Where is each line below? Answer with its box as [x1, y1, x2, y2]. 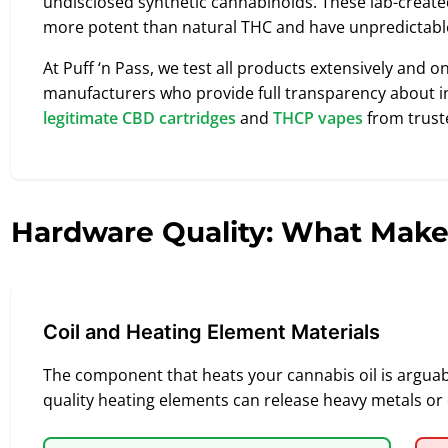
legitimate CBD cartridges [43, 107, 236, 129]
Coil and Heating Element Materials [43, 320, 380, 344]
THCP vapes [273, 107, 363, 129]
